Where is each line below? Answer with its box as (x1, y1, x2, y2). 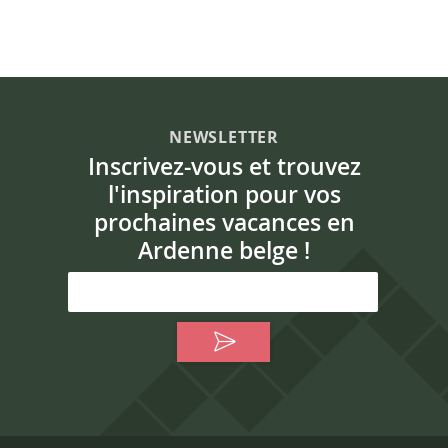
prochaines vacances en (93, 206, 355, 238)
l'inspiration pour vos (107, 178, 341, 210)
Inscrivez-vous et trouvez (87, 150, 361, 182)
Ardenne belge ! (138, 234, 310, 266)
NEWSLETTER (169, 126, 279, 148)
